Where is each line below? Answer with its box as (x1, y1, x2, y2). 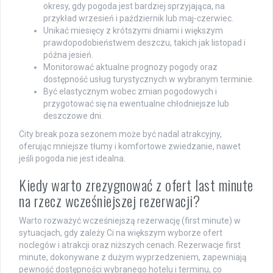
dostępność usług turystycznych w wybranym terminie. (43, 74, 254, 84)
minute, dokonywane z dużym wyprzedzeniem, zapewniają (19, 252, 247, 262)
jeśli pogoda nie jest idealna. (19, 153, 126, 163)
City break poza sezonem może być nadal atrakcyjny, (19, 129, 222, 139)
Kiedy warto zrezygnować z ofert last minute (19, 173, 253, 196)
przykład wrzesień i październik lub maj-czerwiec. (43, 13, 233, 23)
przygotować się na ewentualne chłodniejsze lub (43, 98, 229, 108)
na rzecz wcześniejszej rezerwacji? (19, 189, 200, 211)
